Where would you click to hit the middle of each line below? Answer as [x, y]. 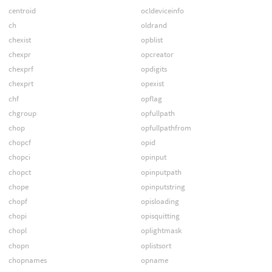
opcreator [157, 55]
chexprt [21, 84]
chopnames [27, 260]
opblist [151, 39]
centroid [22, 10]
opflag [151, 98]
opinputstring [163, 186]
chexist [19, 39]
